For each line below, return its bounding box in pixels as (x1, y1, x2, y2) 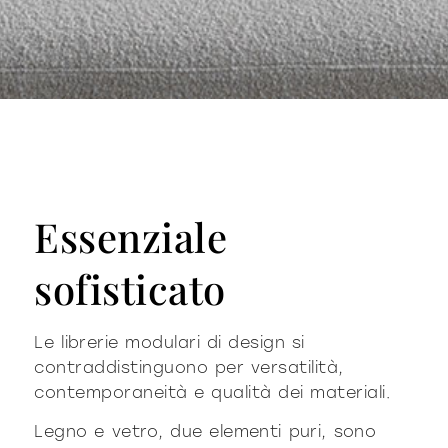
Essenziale (34, 209, 228, 263)
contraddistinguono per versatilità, (34, 357, 344, 377)
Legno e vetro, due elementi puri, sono (34, 421, 377, 441)
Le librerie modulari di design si (34, 332, 305, 352)
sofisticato (34, 261, 226, 315)
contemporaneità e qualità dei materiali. (34, 382, 391, 402)
